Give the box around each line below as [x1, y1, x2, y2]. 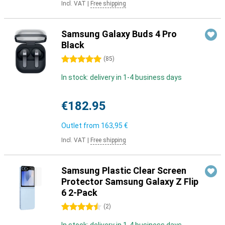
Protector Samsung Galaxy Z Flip [61, 176, 198, 187]
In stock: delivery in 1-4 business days [61, 73, 182, 81]
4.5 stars [61, 203, 90, 211]
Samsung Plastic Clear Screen [61, 165, 186, 176]
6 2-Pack [61, 187, 97, 198]
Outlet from [61, 122, 101, 130]
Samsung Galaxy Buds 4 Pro [61, 29, 177, 39]
